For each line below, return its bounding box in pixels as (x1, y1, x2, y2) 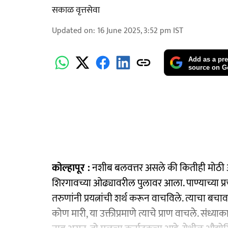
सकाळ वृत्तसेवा (52, 3, 100, 18)
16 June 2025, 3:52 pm (97, 24, 171, 38)
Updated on (52, 24, 93, 38)
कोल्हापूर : (52, 159, 90, 177)
